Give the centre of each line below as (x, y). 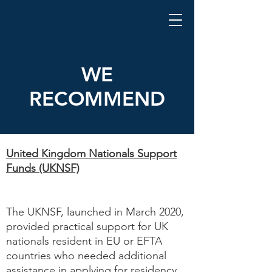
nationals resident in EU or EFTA (84, 241)
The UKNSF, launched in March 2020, (95, 212)
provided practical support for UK (87, 226)
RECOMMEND (97, 98)
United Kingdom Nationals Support (91, 154)
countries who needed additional (86, 256)
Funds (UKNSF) (43, 168)
